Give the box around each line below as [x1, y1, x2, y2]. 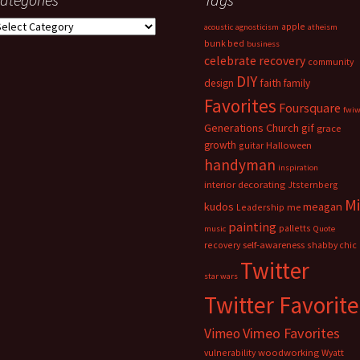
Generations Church [204, 121, 299, 135]
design [204, 76, 234, 90]
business [247, 39, 280, 49]
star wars [204, 271, 238, 281]
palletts [279, 222, 311, 234]
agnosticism [235, 22, 279, 32]
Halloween [266, 139, 312, 151]
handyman [204, 155, 276, 174]
